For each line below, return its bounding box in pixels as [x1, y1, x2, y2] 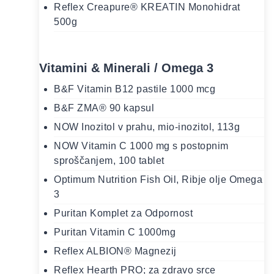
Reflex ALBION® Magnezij [54, 246, 177, 257]
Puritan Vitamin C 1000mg [54, 227, 176, 238]
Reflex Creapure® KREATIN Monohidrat [54, 2, 240, 13]
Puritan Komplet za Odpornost [54, 208, 193, 219]
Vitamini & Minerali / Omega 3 [39, 61, 213, 75]
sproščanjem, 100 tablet [54, 155, 165, 166]
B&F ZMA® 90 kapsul [54, 103, 154, 114]
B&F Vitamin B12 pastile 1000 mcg [54, 84, 215, 95]
